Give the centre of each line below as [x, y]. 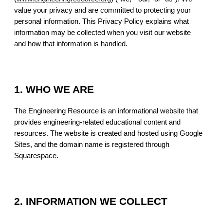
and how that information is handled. [71, 44]
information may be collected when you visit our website [103, 33]
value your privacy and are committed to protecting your [103, 10]
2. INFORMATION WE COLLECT [91, 201]
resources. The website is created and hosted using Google [109, 133]
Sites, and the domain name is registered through [92, 145]
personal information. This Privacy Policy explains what [102, 21]
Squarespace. [36, 156]
